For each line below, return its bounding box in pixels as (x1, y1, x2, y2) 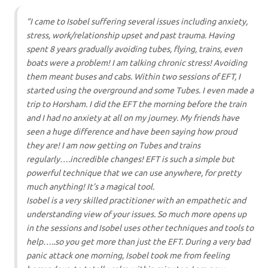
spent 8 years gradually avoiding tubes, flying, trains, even (26, 44, 242, 54)
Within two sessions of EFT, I (134, 72, 240, 82)
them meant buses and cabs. (26, 72, 134, 82)
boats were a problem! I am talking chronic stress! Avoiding (26, 58, 247, 68)
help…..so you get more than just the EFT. (26, 237, 185, 247)
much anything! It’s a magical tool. (26, 182, 154, 192)
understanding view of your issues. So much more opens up (26, 209, 246, 220)
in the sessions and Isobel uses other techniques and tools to (26, 223, 254, 233)
